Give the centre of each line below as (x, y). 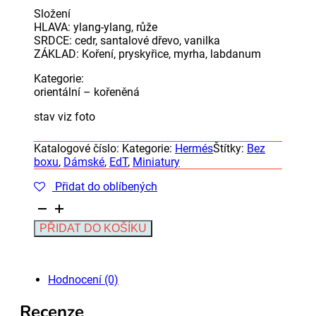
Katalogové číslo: (78, 148)
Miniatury (156, 162)
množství (56, 273)
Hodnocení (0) (83, 280)
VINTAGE (56, 260)
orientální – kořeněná (87, 92)
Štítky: (230, 148)
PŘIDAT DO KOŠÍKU (93, 228)
